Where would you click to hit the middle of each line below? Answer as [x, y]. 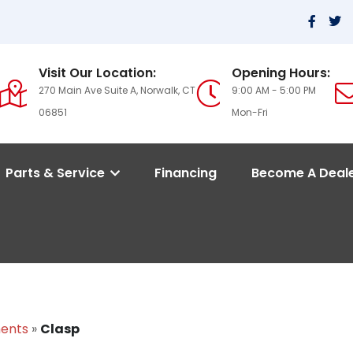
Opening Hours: [281, 73]
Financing [186, 173]
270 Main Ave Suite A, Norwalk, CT [117, 91]
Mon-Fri [250, 113]
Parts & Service [57, 173]
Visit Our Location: [97, 73]
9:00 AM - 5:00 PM [274, 91]
